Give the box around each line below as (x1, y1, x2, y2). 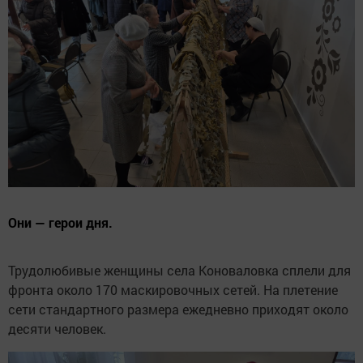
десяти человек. (8, 319, 106, 337)
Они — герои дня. (8, 213, 113, 231)
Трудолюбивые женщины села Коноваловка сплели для (8, 261, 351, 279)
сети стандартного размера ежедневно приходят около (8, 300, 348, 318)
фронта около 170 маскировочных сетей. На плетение (8, 280, 338, 298)
